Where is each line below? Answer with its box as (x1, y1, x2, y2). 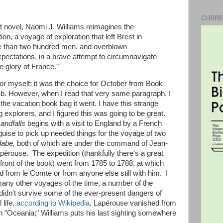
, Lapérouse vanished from (90, 199, 176, 208)
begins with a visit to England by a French (25, 119, 162, 128)
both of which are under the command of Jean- (15, 139, 168, 148)
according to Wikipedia (16, 199, 90, 208)
